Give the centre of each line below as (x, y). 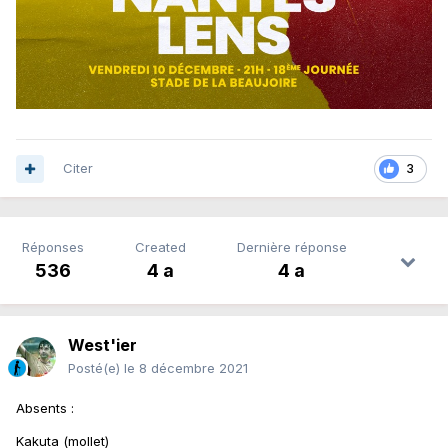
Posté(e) (96, 368)
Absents (43, 408)
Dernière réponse (291, 247)
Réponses (52, 247)
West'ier (102, 345)
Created (160, 247)
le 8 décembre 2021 (186, 368)
